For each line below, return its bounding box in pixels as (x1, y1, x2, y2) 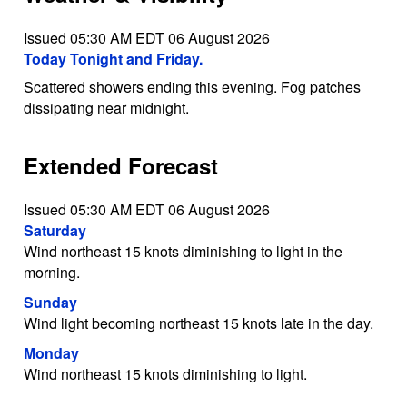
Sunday (23, 291, 77, 313)
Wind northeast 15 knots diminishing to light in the (23, 240, 342, 262)
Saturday (23, 219, 86, 241)
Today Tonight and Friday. (23, 48, 203, 70)
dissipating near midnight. (23, 97, 189, 119)
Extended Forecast (23, 150, 218, 182)
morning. (23, 261, 80, 283)
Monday (23, 342, 79, 363)
